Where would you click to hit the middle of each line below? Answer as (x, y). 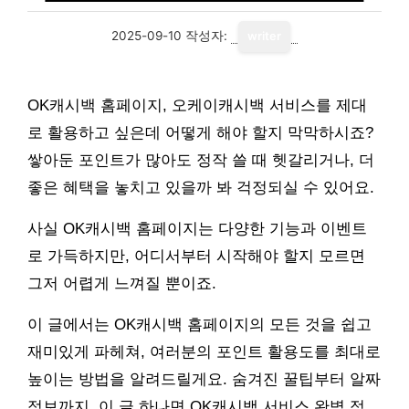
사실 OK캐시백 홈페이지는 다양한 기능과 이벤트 (197, 229)
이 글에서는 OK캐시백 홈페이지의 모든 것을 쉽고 (199, 325)
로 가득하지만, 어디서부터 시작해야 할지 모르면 (196, 256)
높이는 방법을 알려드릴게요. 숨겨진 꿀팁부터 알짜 (204, 379)
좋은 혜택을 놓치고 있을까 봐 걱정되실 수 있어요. (201, 188)
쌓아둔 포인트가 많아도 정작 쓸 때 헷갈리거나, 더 (201, 160)
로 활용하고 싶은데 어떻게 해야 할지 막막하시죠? (200, 133)
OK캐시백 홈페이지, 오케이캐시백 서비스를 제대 (197, 105)
